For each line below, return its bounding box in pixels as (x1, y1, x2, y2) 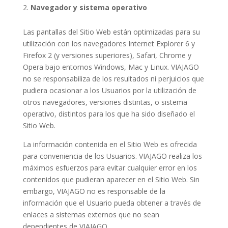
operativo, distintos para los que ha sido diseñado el (22, 109, 195, 119)
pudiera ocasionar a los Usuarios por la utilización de (22, 85, 196, 95)
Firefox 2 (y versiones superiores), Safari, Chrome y (22, 50, 191, 60)
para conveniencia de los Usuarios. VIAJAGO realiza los (22, 151, 202, 161)
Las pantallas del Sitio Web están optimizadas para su (22, 27, 200, 37)
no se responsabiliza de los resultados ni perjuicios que (22, 74, 204, 83)
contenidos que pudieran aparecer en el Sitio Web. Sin (22, 175, 199, 184)
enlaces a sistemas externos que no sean (22, 210, 159, 219)
